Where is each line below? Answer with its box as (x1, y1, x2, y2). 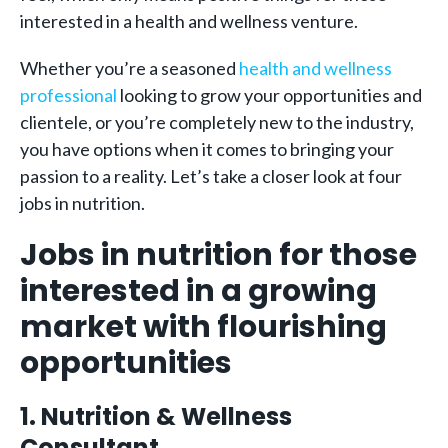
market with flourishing (20, 306, 387, 348)
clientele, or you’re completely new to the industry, (20, 111, 414, 133)
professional (20, 84, 117, 106)
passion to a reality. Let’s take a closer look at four (20, 165, 402, 187)
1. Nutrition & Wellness (20, 400, 292, 433)
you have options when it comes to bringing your (20, 138, 394, 160)
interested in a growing (20, 270, 377, 312)
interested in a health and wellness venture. (20, 10, 358, 32)
